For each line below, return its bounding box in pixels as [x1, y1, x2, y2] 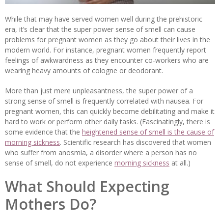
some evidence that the [5, 127, 82, 137]
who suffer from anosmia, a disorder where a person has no [5, 148, 197, 158]
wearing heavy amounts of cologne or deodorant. [5, 66, 163, 76]
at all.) [169, 158, 191, 168]
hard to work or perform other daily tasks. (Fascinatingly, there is [5, 117, 210, 127]
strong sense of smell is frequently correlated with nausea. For [5, 96, 203, 106]
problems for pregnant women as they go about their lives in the [5, 35, 210, 45]
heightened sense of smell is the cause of [82, 127, 214, 137]
